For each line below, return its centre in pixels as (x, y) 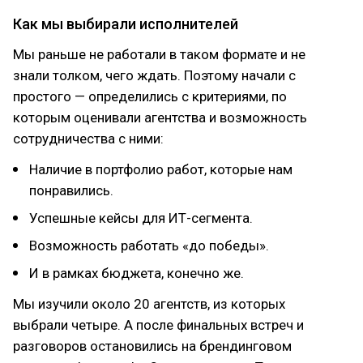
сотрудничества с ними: (88, 139)
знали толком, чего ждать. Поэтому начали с (154, 75)
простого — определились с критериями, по (150, 96)
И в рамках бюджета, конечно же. (137, 273)
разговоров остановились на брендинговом (152, 346)
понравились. (71, 190)
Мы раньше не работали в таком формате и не (159, 54)
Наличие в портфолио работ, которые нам (161, 169)
